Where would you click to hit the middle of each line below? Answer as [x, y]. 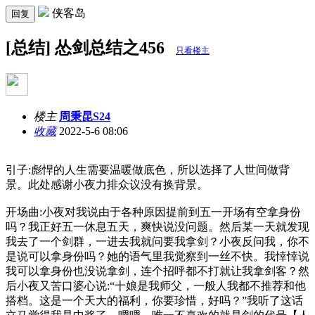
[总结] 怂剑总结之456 [87, 47]
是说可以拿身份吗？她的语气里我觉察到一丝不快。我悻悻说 [157, 256]
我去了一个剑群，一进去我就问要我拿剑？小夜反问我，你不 [157, 241]
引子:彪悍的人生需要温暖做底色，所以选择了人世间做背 [148, 169]
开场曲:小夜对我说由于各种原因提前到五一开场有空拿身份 [153, 212]
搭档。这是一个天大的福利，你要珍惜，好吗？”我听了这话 [154, 300]
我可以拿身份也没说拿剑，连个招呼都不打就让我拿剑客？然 [157, 271]
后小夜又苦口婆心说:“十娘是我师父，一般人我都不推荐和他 [156, 285]
